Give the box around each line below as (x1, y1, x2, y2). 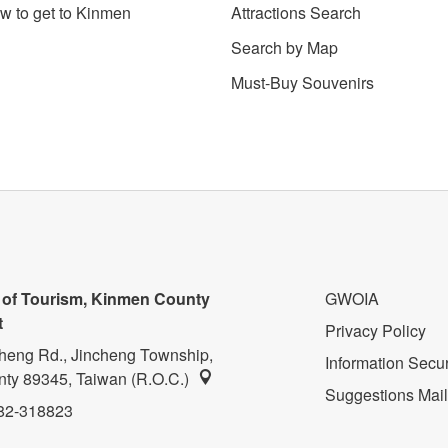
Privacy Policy (324, 318, 426, 342)
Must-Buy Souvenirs (231, 70, 374, 94)
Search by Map (231, 35, 338, 59)
